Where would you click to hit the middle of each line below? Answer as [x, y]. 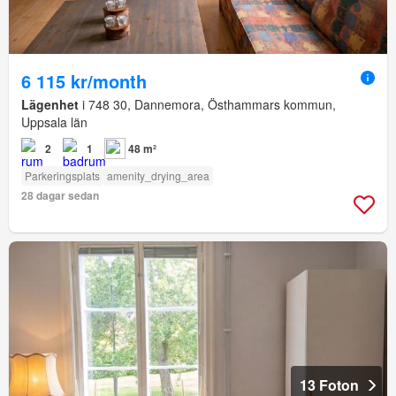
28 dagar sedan [60, 196]
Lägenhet [50, 105]
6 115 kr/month [84, 81]
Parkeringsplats [62, 176]
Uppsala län [54, 122]
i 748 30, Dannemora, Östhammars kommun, [207, 105]
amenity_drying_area [158, 176]
